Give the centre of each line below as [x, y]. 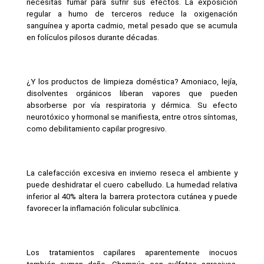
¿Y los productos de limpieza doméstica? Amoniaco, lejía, [132, 81]
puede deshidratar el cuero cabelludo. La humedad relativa [132, 184]
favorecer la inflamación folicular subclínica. [103, 208]
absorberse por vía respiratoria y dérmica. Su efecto [132, 105]
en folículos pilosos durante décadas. [93, 37]
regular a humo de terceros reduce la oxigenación [132, 14]
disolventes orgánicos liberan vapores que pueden [132, 93]
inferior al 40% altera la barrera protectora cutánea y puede [132, 196]
